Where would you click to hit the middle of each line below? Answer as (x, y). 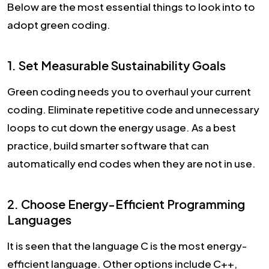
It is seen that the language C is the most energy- (127, 246)
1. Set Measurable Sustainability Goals (116, 65)
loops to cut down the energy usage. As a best (122, 128)
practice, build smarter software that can (108, 146)
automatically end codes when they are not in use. (132, 164)
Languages (39, 220)
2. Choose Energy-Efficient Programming (126, 204)
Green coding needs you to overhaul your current (129, 92)
